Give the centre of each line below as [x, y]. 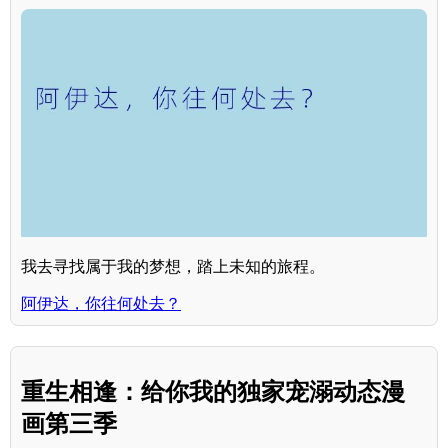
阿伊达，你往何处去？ [101, 303]
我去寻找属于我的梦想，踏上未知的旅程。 [173, 266]
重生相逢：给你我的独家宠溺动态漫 [213, 392]
